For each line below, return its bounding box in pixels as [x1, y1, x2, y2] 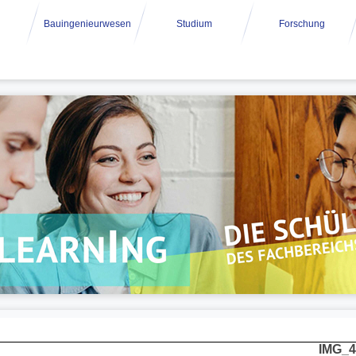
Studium [176, 18, 212, 29]
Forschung [278, 18, 325, 29]
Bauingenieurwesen [43, 18, 131, 29]
